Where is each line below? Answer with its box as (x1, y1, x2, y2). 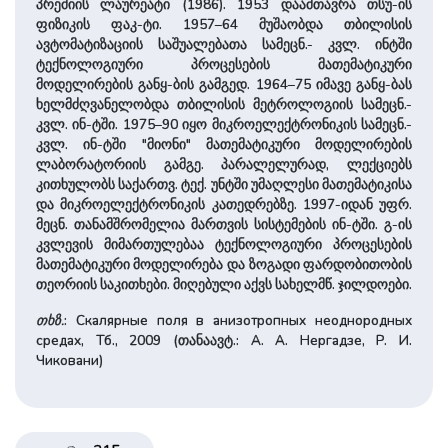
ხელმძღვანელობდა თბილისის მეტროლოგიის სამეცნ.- (35, 94, 413, 114)
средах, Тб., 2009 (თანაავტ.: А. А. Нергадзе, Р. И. (35, 330, 413, 350)
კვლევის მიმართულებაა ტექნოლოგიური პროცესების (35, 234, 413, 254)
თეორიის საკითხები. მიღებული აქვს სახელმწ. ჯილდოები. (35, 274, 412, 294)
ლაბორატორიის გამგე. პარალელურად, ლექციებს (35, 154, 413, 174)
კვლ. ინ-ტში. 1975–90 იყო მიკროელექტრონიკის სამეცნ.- (35, 114, 413, 134)
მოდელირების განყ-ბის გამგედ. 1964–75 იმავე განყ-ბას (35, 74, 413, 94)
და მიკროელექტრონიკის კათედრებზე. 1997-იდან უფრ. (35, 194, 413, 214)
